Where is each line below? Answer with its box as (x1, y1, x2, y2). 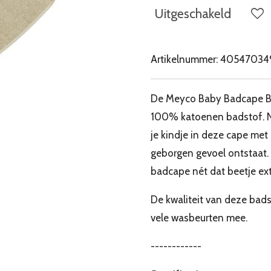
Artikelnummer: (151, 53, 218, 66)
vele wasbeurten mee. (151, 212, 247, 224)
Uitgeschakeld (154, 5, 231, 22)
